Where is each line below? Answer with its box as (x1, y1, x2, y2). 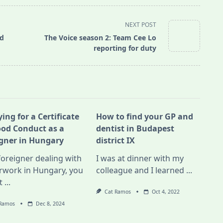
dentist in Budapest (96, 123, 175, 134)
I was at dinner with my (96, 153, 184, 164)
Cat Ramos (104, 188, 131, 196)
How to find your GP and (96, 111, 194, 122)
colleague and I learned (96, 165, 185, 176)
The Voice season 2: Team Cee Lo (44, 33, 157, 43)
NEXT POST (125, 20, 157, 29)
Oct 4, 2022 (151, 188, 180, 196)
